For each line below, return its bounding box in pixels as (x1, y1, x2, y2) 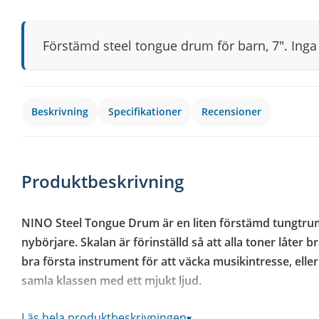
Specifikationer (108, 105, 182, 118)
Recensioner (202, 105, 261, 118)
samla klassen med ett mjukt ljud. (21, 272, 202, 288)
